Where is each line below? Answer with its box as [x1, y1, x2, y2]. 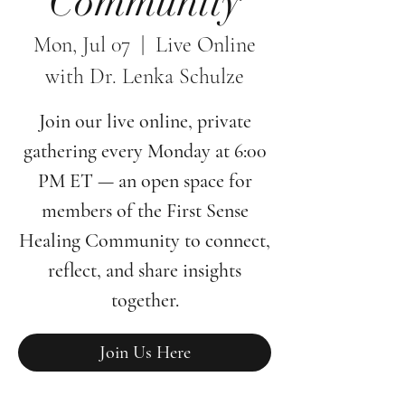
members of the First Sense [41, 199, 249, 222]
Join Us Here [99, 342, 191, 363]
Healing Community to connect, [19, 229, 270, 252]
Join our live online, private [38, 109, 251, 133]
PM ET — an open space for [37, 169, 252, 193]
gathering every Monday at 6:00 [23, 139, 267, 163]
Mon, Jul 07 [33, 32, 130, 58]
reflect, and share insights [48, 259, 241, 282]
